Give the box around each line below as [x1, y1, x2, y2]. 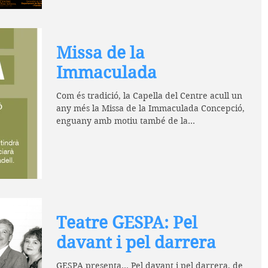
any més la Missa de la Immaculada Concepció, [56, 103, 245, 114]
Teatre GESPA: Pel [56, 212, 197, 233]
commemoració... [56, 128, 126, 139]
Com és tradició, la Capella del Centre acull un [56, 90, 242, 102]
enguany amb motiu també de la [56, 115, 188, 127]
